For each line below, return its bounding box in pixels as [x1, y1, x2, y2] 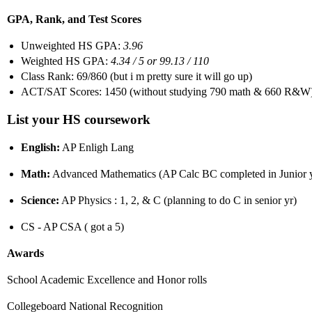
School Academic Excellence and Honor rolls [7, 274, 207, 286]
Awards [7, 247, 44, 259]
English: [21, 141, 60, 153]
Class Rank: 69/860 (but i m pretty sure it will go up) [21, 70, 252, 82]
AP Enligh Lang [60, 141, 134, 153]
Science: [21, 194, 59, 206]
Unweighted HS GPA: [21, 40, 123, 52]
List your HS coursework [7, 112, 150, 127]
